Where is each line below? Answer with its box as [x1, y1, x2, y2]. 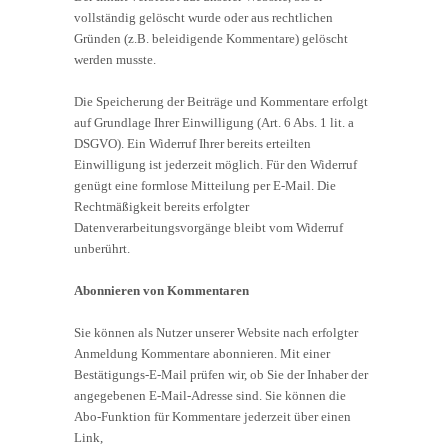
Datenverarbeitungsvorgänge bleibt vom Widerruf [74, 219, 343, 235]
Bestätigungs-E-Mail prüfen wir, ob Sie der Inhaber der [74, 366, 368, 382]
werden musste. [74, 51, 156, 67]
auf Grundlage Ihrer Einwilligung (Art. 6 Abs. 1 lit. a [74, 114, 354, 130]
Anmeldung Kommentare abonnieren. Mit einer [74, 345, 330, 361]
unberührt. [74, 240, 130, 256]
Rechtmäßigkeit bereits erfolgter [74, 198, 249, 214]
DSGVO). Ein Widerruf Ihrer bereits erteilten [74, 135, 311, 151]
